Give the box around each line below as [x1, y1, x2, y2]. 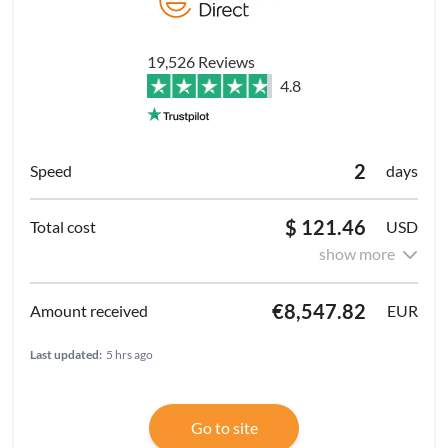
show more [319, 243, 395, 263]
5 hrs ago [106, 346, 153, 362]
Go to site [190, 417, 258, 437]
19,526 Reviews [147, 51, 255, 71]
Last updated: [30, 346, 102, 362]
